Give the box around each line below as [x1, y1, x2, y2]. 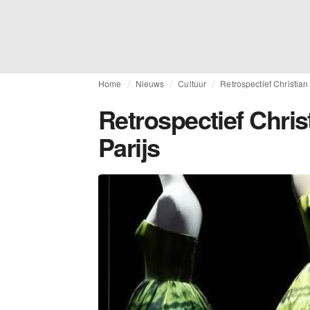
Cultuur [178, 77, 207, 89]
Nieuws [135, 77, 165, 89]
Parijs [98, 129, 160, 165]
